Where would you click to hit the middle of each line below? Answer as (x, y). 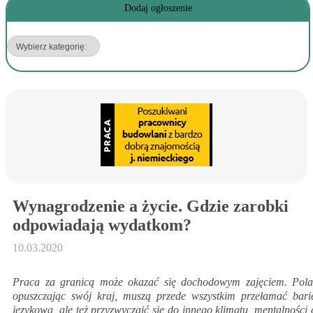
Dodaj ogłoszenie (158, 8)
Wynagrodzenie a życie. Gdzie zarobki (151, 206)
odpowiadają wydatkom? (102, 225)
